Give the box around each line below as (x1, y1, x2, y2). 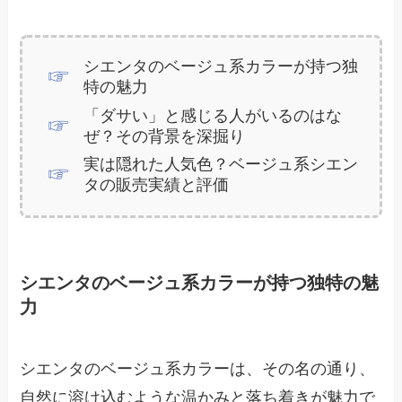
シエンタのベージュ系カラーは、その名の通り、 (20, 360, 376, 379)
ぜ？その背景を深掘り (83, 127, 245, 145)
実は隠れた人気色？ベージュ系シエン (83, 155, 358, 174)
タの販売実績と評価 (83, 176, 229, 195)
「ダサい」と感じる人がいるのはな (83, 106, 342, 125)
